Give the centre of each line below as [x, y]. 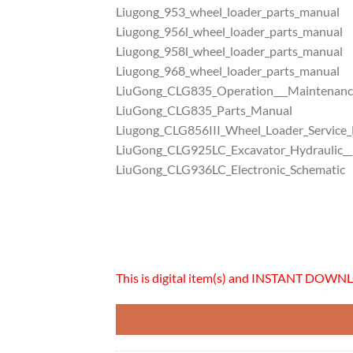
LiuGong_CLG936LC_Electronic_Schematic [230, 169]
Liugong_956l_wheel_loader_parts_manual [229, 32]
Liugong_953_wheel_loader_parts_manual [228, 12]
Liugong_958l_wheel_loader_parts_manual [229, 51]
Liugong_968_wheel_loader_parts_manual [228, 71]
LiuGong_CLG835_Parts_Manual [204, 110]
